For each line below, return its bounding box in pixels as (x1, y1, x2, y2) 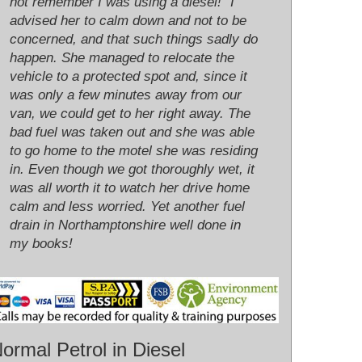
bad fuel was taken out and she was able (10, 124, 255, 141)
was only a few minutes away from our (10, 87, 242, 103)
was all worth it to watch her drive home (10, 180, 250, 196)
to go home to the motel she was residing (10, 143, 258, 159)
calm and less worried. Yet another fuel (10, 199, 245, 215)
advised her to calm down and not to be (10, 13, 246, 29)
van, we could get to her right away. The (10, 106, 250, 122)
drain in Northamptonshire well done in (10, 217, 241, 234)
